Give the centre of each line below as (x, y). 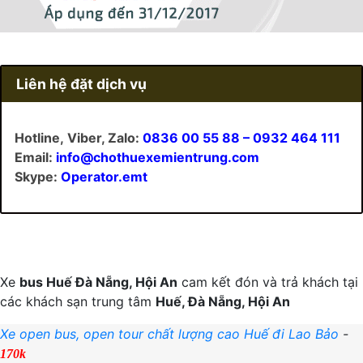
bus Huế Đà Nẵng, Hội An (98, 282)
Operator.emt (104, 176)
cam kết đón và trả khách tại (268, 282)
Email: (35, 157)
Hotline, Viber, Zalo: (79, 137)
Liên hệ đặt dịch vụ (81, 83)
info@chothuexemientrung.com (158, 157)
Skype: (38, 176)
